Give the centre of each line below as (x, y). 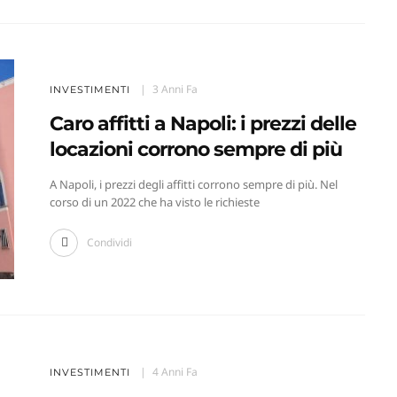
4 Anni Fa (175, 372)
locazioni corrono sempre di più (195, 150)
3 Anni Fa (175, 90)
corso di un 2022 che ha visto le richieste (154, 202)
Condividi (109, 243)
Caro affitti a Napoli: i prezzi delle (202, 124)
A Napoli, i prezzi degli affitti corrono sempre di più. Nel (193, 185)
